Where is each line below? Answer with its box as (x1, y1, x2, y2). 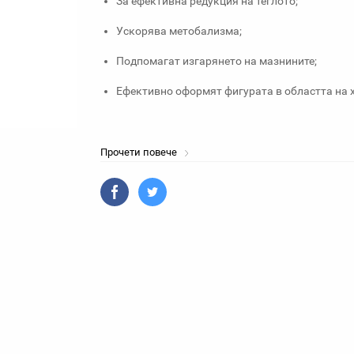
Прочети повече (100, 146, 179, 158)
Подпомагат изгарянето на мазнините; (116, 55, 317, 67)
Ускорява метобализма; (116, 24, 242, 37)
